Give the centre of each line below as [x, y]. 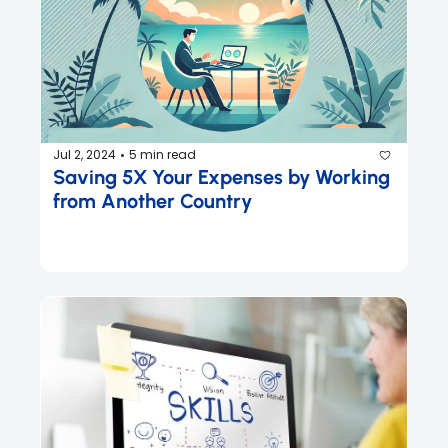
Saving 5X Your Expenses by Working [221, 176]
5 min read [162, 155]
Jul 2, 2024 [84, 155]
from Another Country [152, 200]
